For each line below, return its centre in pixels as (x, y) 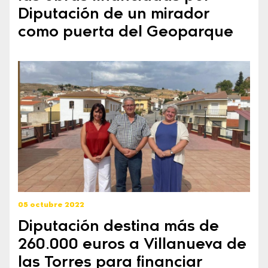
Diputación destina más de (118, 227)
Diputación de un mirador (114, 15)
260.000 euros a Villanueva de (132, 245)
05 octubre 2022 (51, 205)
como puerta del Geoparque (126, 33)
